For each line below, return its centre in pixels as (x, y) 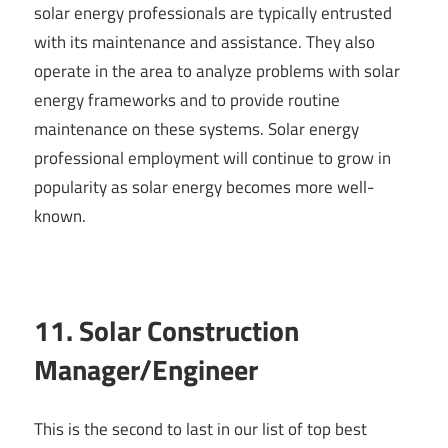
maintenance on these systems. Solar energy (196, 129)
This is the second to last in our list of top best (200, 428)
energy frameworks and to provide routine (187, 100)
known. (60, 216)
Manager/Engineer (146, 370)
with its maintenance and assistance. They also (204, 42)
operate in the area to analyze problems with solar (217, 71)
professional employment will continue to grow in (212, 158)
